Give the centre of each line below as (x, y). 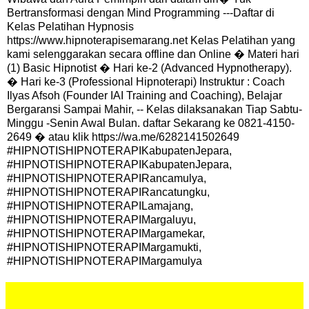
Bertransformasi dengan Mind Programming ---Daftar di (141, 12)
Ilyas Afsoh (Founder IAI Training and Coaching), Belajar (144, 95)
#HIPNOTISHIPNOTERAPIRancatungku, (108, 192)
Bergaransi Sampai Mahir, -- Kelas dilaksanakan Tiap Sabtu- (154, 109)
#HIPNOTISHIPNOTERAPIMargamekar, (106, 233)
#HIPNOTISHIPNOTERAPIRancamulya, (107, 178)
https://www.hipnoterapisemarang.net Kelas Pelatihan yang (151, 40)
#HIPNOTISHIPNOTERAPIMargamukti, (104, 247)
